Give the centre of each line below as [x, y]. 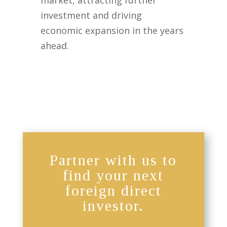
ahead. [55, 46]
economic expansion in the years [112, 31]
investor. [113, 206]
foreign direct [113, 191]
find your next [113, 175]
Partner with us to [113, 160]
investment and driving [91, 15]
